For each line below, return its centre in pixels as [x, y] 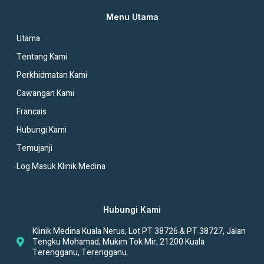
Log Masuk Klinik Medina [61, 166]
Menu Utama [132, 16]
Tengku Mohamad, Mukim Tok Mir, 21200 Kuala [119, 242]
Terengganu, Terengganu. [81, 252]
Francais [32, 111]
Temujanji [34, 148]
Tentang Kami [42, 57]
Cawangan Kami [45, 93]
